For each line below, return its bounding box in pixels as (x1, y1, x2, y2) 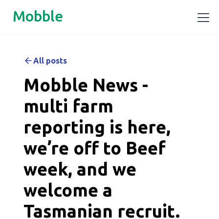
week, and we (23, 159, 136, 179)
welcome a (23, 180, 112, 200)
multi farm (23, 96, 113, 116)
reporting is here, (23, 117, 171, 137)
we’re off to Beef (23, 138, 166, 158)
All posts (33, 56, 67, 65)
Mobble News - (23, 75, 148, 95)
